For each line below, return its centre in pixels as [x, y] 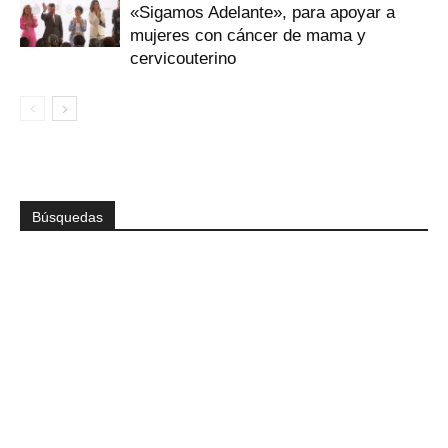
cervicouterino [183, 58]
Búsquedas [67, 217]
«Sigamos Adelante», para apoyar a [262, 12]
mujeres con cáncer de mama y [248, 35]
